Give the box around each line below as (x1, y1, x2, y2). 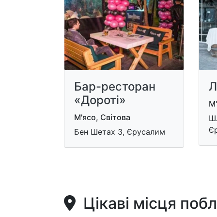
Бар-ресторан (74, 79, 155, 93)
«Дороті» (74, 93, 126, 107)
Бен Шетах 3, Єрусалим (74, 126, 165, 137)
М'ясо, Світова (74, 112, 130, 122)
